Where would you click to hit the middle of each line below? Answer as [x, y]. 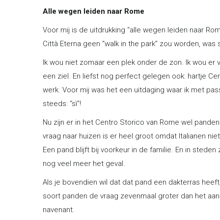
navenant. [59, 209]
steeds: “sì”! [62, 103]
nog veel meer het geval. [84, 163]
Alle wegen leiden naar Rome [94, 11]
